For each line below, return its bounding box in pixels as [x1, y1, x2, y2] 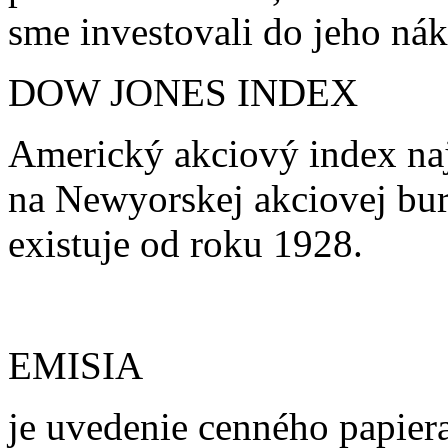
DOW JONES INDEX [8, 70, 358, 114]
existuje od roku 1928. [8, 221, 363, 265]
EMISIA [8, 343, 143, 387]
